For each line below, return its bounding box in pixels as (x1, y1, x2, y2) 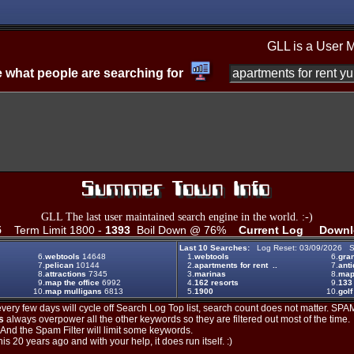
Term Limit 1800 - (2, 224, 105, 236)
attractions (45, 269, 86, 278)
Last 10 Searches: (179, 243, 250, 252)
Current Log (239, 224, 303, 236)
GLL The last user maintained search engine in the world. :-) (41, 211, 313, 223)
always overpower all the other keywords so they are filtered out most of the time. (4, 314, 350, 325)
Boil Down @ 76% (130, 224, 239, 236)
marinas (194, 269, 226, 278)
